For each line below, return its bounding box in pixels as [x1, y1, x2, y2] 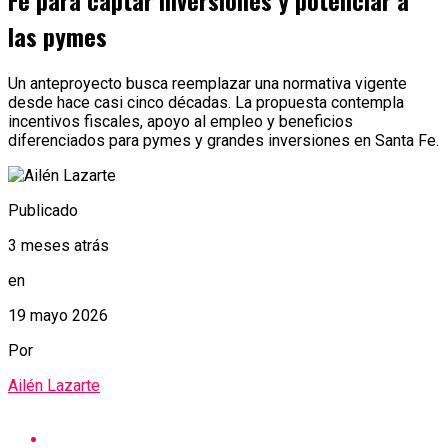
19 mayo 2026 [8, 305, 108, 325]
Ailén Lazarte [8, 375, 100, 395]
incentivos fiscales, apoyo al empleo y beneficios [8, 111, 353, 131]
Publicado [8, 200, 78, 220]
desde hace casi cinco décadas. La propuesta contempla [8, 92, 404, 112]
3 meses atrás [8, 235, 109, 255]
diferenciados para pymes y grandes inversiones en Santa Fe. [8, 130, 439, 150]
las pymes [8, 18, 107, 55]
